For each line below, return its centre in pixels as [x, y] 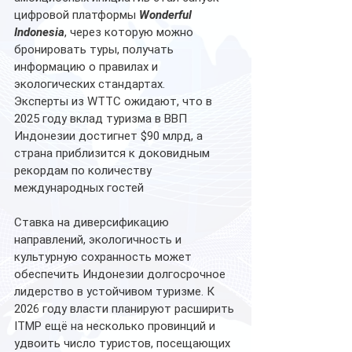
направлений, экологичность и [99, 239]
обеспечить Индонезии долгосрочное [121, 274]
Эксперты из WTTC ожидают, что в [115, 101]
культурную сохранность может [104, 257]
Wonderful [167, 15]
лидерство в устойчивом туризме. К [116, 291]
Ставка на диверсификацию [93, 222]
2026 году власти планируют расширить [126, 308]
